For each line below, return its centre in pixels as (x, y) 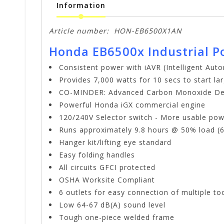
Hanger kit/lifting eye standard (115, 142)
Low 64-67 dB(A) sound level (112, 205)
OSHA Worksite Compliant (107, 180)
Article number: (79, 31)
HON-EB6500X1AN (148, 31)
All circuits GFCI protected (107, 167)
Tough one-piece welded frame (117, 217)
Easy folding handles (97, 155)
